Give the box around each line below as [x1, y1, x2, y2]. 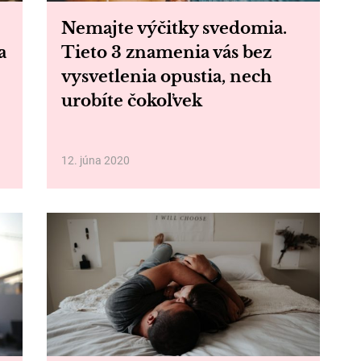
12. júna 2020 [60, 154, 130, 167]
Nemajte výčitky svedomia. [60, 19, 287, 38]
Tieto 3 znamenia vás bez [60, 43, 272, 62]
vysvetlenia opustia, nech [60, 67, 272, 86]
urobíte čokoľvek [60, 91, 202, 110]
